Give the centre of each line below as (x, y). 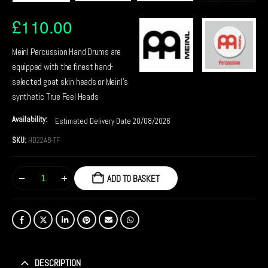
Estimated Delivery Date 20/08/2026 (113, 121)
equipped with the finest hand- (63, 67)
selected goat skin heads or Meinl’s (70, 82)
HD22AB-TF (44, 141)
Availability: (31, 119)
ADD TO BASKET (133, 178)
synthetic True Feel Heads (55, 97)
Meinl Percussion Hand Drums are (67, 52)
